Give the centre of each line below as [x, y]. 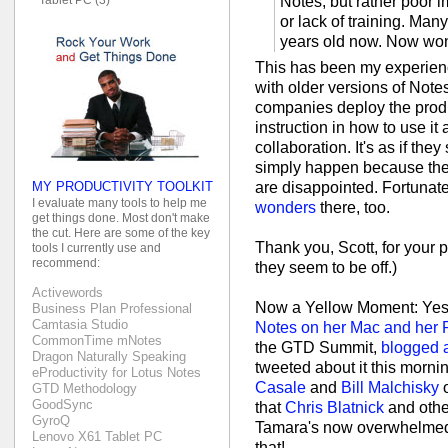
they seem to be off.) [326, 268]
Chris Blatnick [334, 408]
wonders [285, 208]
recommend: [66, 262]
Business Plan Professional [112, 309]
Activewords [67, 293]
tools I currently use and [96, 247]
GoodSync [62, 405]
